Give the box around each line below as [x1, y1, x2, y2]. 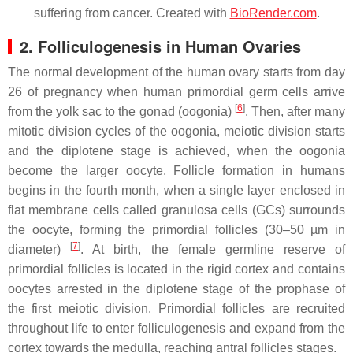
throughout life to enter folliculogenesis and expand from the [8, 321, 345, 335]
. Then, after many [244, 104, 346, 118]
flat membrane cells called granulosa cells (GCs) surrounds [8, 203, 345, 217]
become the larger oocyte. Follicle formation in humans [8, 163, 345, 177]
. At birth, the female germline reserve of [80, 242, 345, 256]
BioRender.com [229, 6, 317, 20]
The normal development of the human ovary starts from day [8, 65, 345, 79]
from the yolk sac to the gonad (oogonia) [8, 104, 235, 118]
